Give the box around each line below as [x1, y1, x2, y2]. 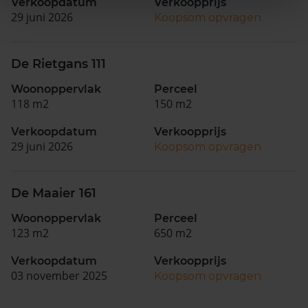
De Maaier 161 [11, 186, 96, 201]
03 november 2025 [11, 268, 107, 283]
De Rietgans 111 [11, 56, 106, 71]
